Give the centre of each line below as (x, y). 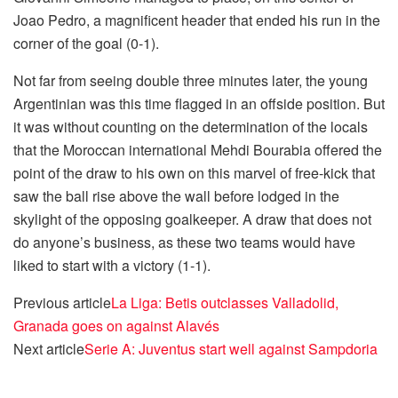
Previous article (62, 302)
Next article (49, 348)
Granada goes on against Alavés (116, 325)
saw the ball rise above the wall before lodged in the (176, 195)
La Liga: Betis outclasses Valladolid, (225, 302)
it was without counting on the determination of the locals (191, 126)
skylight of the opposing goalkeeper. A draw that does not (192, 219)
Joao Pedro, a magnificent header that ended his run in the (197, 20)
